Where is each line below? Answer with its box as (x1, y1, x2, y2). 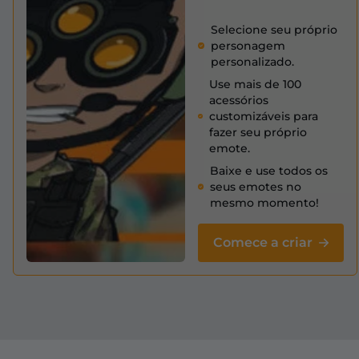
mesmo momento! (210, 196, 320, 211)
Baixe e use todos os (210, 163, 329, 179)
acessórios (208, 93, 268, 108)
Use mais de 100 (208, 77, 301, 92)
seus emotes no (210, 179, 302, 195)
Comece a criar (213, 235, 313, 251)
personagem (211, 38, 286, 54)
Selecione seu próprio (211, 22, 338, 38)
